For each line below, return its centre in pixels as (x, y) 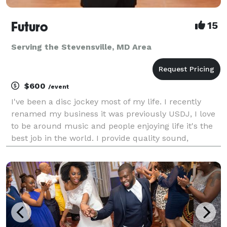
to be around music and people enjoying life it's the (112, 126)
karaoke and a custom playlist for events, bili (99, 162)
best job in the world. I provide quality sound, (100, 138)
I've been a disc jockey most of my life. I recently (106, 101)
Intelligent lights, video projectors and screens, (102, 150)
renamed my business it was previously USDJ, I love (113, 113)
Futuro (29, 27)
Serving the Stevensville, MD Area (81, 47)
